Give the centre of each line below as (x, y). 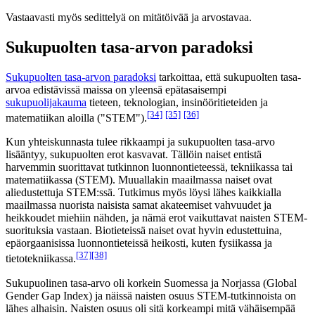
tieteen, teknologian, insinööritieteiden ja (177, 102)
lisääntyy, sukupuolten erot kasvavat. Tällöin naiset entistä (134, 155)
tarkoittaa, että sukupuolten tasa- (229, 77)
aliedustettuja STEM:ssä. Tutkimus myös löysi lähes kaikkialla (143, 193)
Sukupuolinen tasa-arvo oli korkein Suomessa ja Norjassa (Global (151, 283)
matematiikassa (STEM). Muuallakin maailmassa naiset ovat (139, 180)
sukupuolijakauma (46, 102)
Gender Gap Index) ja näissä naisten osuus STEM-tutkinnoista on (151, 295)
